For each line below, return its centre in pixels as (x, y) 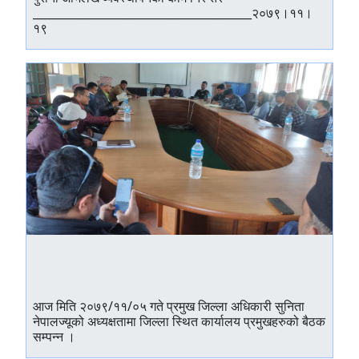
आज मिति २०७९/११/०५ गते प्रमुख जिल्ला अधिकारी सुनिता (169, 306)
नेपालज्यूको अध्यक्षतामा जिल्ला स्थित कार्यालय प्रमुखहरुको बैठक (179, 321)
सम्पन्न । (54, 337)
